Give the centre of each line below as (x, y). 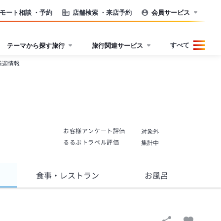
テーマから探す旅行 (36, 45)
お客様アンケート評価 (94, 131)
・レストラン (75, 176)
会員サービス (171, 12)
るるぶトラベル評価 (91, 143)
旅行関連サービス (117, 45)
